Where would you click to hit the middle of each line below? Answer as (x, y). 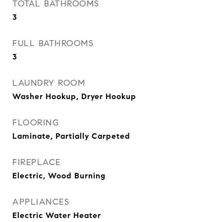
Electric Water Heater (57, 216)
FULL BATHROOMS (53, 44)
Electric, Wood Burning (59, 176)
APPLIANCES (41, 202)
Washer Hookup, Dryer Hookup (74, 97)
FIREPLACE (37, 163)
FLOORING (36, 123)
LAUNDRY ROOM (49, 83)
